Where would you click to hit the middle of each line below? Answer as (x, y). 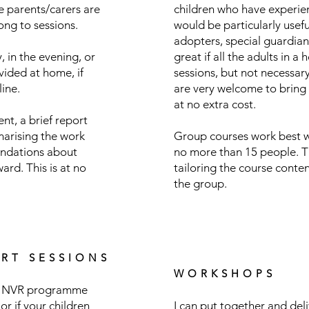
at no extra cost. (215, 104)
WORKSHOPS (225, 273)
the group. (200, 183)
